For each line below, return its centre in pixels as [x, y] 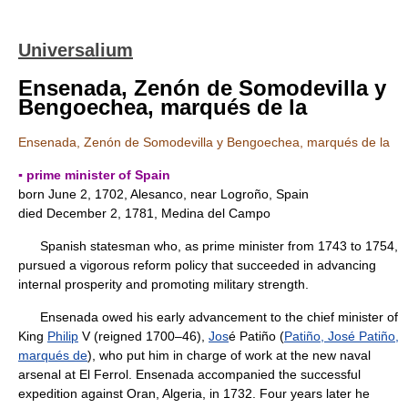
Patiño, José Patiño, [342, 336]
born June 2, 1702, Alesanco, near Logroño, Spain [163, 194]
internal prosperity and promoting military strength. [163, 284]
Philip [63, 336]
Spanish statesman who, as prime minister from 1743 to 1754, [208, 246]
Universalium [76, 50]
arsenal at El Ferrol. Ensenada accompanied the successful [189, 374]
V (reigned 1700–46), [143, 336]
